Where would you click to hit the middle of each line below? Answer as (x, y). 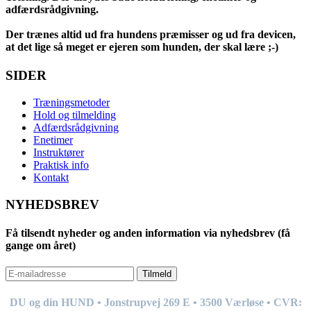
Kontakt (51, 178)
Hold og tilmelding (75, 115)
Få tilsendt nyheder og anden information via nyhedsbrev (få (148, 233)
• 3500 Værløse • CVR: (246, 302)
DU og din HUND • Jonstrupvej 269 (96, 302)
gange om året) (41, 246)
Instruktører (59, 153)
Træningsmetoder (72, 103)
